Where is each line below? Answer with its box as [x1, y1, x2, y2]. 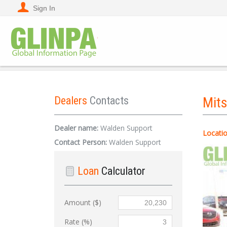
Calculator [101, 165, 146, 177]
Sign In [33, 4, 55, 12]
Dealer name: [54, 123, 100, 133]
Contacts [90, 94, 129, 107]
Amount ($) [64, 198, 101, 207]
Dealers [54, 94, 90, 107]
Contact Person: [54, 137, 109, 147]
